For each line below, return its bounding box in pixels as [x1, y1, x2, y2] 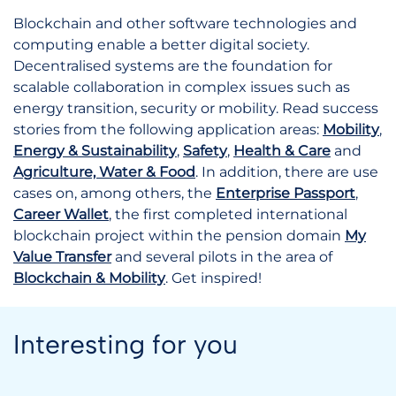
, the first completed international [109, 206, 347, 223]
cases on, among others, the [13, 185, 216, 202]
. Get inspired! [165, 270, 262, 286]
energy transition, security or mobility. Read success [13, 100, 378, 117]
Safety [183, 142, 227, 159]
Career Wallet [13, 206, 109, 223]
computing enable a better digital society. [13, 36, 309, 53]
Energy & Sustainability [13, 142, 177, 159]
